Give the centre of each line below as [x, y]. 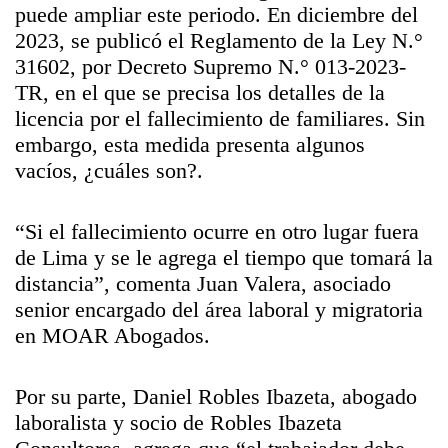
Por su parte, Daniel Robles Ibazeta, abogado [216, 396]
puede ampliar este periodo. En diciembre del [216, 14]
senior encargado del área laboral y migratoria [219, 309]
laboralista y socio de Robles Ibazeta [178, 422]
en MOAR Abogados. [112, 335]
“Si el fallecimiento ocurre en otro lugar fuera [217, 231]
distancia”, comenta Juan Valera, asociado [203, 283]
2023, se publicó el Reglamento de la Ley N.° [219, 40]
